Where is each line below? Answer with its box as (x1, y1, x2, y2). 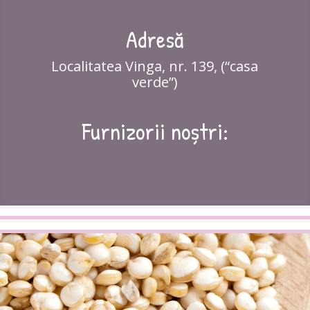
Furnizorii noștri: (81, 116, 228, 148)
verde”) (131, 73, 178, 92)
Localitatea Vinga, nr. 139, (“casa (51, 57, 259, 76)
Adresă (126, 24, 184, 56)
